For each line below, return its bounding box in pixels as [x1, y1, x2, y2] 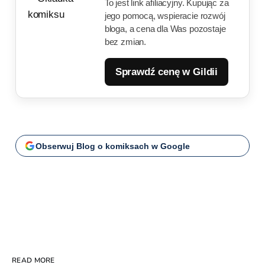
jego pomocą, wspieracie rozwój [104, 11, 225, 21]
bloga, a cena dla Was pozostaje [104, 24, 226, 34]
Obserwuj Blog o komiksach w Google [35, 141, 190, 151]
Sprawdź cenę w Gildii [115, 66, 218, 78]
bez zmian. [104, 37, 147, 47]
